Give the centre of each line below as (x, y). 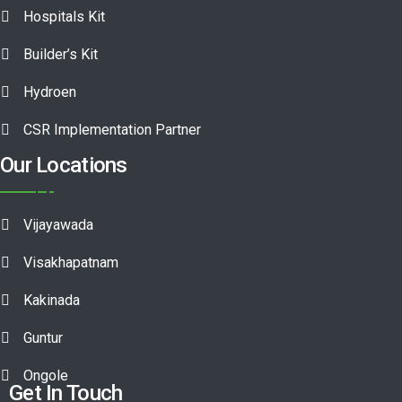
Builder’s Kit (61, 55)
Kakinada (52, 301)
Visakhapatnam (71, 263)
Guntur (43, 338)
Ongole (46, 376)
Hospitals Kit (64, 17)
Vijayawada (58, 225)
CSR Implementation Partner (112, 130)
